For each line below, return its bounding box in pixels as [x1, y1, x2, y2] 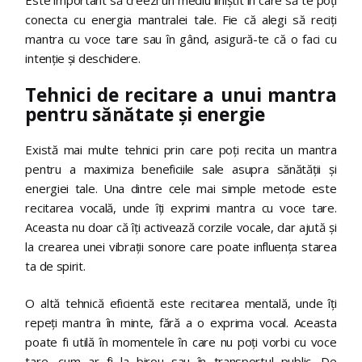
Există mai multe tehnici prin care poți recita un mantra [25, 141, 337, 158]
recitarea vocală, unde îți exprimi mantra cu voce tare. [25, 199, 337, 216]
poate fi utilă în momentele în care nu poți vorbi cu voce [25, 334, 337, 351]
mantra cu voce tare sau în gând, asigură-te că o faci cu [25, 30, 337, 47]
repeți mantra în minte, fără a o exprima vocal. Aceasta [25, 314, 337, 331]
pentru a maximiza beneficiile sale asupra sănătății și [25, 160, 337, 177]
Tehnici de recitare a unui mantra [25, 82, 337, 108]
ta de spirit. [25, 257, 86, 274]
